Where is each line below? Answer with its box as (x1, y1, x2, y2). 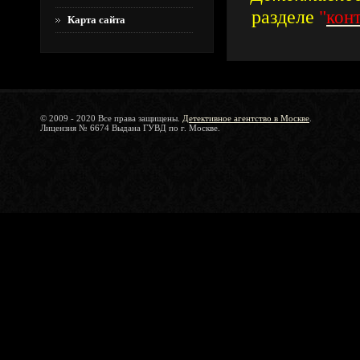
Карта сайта (67, 14, 125, 26)
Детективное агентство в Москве (182, 113, 309, 123)
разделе (252, 6, 314, 27)
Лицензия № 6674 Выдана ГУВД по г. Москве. (40, 123, 220, 133)
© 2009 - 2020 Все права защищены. (40, 113, 180, 123)
